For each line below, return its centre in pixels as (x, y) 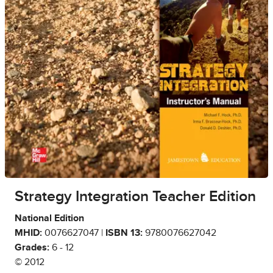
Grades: (32, 248)
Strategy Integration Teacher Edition (135, 197)
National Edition (49, 218)
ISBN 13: (124, 233)
